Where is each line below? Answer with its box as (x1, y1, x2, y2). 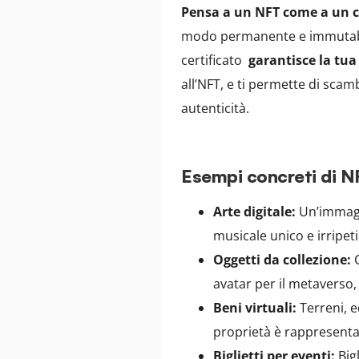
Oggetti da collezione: (213, 251, 352, 269)
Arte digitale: (213, 203, 296, 221)
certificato (181, 50, 249, 69)
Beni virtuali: (213, 299, 297, 317)
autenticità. (181, 99, 250, 117)
